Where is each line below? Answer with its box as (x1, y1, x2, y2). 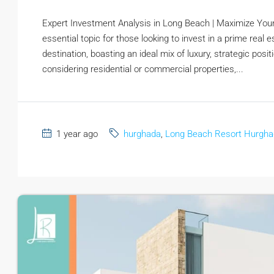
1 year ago (54, 128, 98, 140)
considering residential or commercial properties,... (42, 64, 243, 75)
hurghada (124, 128, 161, 140)
